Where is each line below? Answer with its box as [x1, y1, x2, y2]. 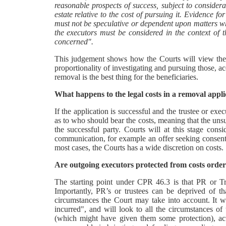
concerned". [54, 37, 93, 46]
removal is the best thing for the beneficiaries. [54, 73, 198, 81]
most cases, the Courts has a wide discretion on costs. [54, 143, 223, 152]
